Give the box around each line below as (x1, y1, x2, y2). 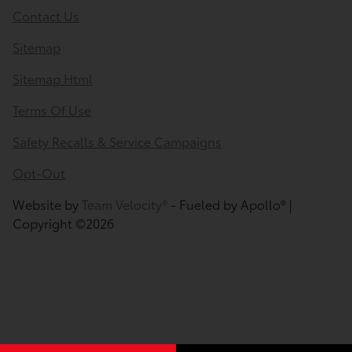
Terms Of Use (13, 100, 91, 119)
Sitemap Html (13, 68, 93, 87)
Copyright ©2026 (13, 213, 114, 232)
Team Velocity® (82, 194, 167, 213)
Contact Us (13, 5, 79, 24)
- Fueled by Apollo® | (167, 194, 291, 213)
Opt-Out (13, 163, 65, 181)
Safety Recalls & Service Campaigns (13, 131, 222, 150)
